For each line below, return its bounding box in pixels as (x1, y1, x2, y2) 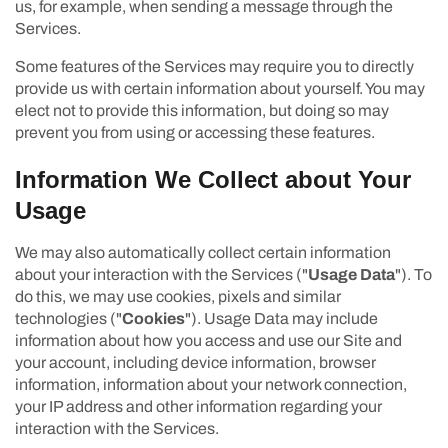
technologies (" (15, 309, 122, 327)
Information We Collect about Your (15, 165, 411, 193)
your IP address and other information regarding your (15, 397, 382, 415)
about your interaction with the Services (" (15, 265, 308, 283)
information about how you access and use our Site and (15, 331, 402, 349)
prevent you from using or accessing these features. (15, 123, 375, 141)
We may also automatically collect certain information (15, 243, 391, 261)
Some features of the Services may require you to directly (15, 57, 414, 75)
